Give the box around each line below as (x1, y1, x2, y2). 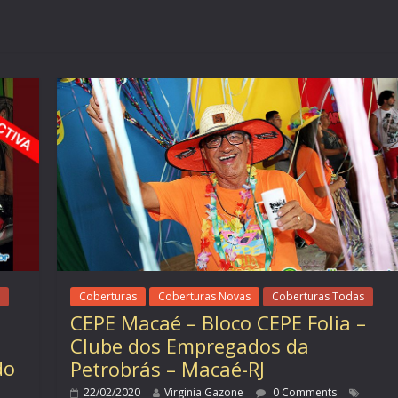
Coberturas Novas (158, 288, 251, 304)
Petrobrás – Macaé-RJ (70, 354, 266, 382)
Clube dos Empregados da (70, 331, 310, 359)
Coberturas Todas (272, 288, 365, 304)
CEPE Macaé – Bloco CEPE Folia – (70, 308, 367, 336)
